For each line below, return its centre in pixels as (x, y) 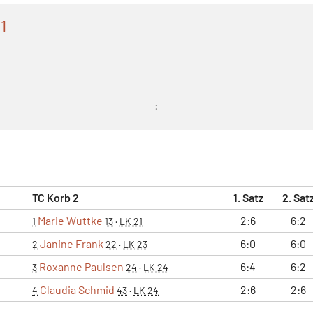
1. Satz (248, 197)
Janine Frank (72, 243)
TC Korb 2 (56, 197)
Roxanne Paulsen (81, 266)
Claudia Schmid (77, 289)
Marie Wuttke (70, 220)
